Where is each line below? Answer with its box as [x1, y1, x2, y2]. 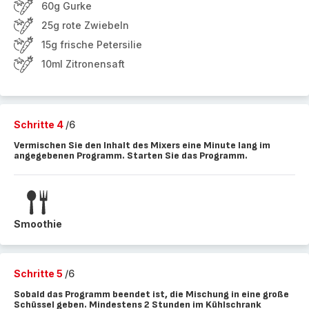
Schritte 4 [14, 119, 66, 130]
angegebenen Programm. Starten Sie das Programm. [14, 150, 248, 161]
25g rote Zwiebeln [41, 19, 129, 31]
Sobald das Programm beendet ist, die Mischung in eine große [14, 288, 289, 300]
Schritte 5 [14, 268, 65, 279]
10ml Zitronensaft [41, 58, 125, 70]
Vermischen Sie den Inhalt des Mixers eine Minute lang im [14, 139, 270, 151]
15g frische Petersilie [41, 39, 142, 50]
